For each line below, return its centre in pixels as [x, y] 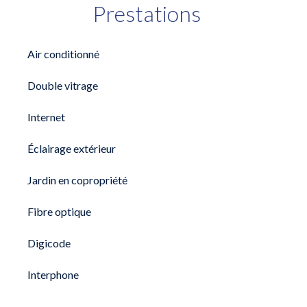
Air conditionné [63, 54]
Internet [46, 117]
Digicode [49, 243]
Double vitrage [63, 85]
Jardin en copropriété [77, 180]
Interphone [53, 274]
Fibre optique [59, 211]
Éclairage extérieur [72, 148]
